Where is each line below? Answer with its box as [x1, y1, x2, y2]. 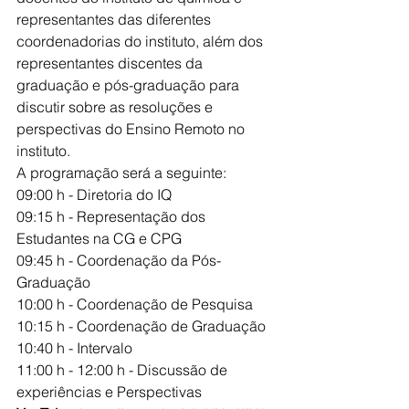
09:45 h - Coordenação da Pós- [16, 251, 221, 269]
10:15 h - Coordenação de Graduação [16, 317, 266, 335]
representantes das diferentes [16, 10, 215, 28]
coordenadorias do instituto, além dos [16, 32, 267, 50]
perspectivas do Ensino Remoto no [16, 120, 248, 138]
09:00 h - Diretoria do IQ [16, 185, 172, 204]
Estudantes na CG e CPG [16, 229, 182, 247]
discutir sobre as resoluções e [16, 98, 216, 116]
